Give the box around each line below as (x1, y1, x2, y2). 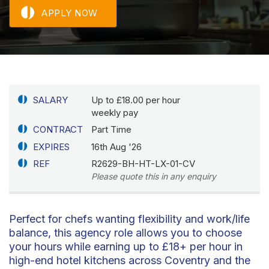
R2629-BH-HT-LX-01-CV (91, 158, 196, 170)
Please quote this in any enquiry (91, 171, 217, 182)
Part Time (91, 124, 132, 136)
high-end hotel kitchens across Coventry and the (9, 253, 250, 267)
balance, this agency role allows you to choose (9, 226, 242, 239)
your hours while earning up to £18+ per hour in (9, 240, 243, 253)
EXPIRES (32, 141, 70, 153)
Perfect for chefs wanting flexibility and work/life (9, 212, 250, 225)
